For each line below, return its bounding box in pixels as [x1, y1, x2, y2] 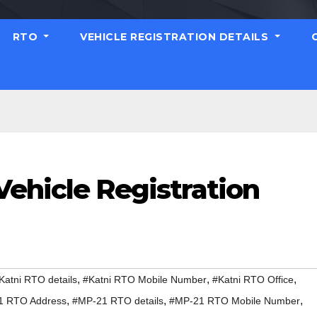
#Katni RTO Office [212, 274, 294, 286]
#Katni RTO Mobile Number [83, 274, 207, 286]
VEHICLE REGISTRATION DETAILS [80, 30, 272, 43]
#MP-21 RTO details [72, 295, 163, 307]
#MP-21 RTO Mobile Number [169, 295, 300, 307]
